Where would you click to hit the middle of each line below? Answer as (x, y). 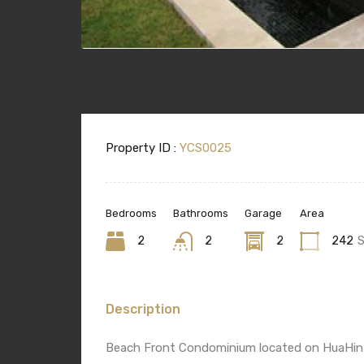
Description (143, 310)
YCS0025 (204, 148)
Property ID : (141, 148)
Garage (263, 214)
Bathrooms (201, 214)
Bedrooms (131, 214)
